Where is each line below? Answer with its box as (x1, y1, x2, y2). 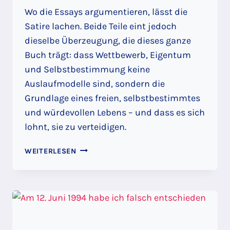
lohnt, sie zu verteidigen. (25, 121, 126, 132)
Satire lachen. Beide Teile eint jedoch (25, 20, 177, 32)
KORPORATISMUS (75, 203, 141, 212)
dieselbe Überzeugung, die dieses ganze (25, 34, 191, 46)
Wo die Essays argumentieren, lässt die (25, 6, 187, 17)
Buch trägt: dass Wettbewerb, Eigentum (25, 49, 191, 61)
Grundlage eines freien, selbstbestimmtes (25, 92, 200, 104)
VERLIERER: (75, 191, 119, 200)
